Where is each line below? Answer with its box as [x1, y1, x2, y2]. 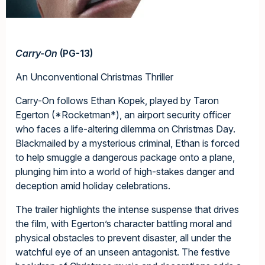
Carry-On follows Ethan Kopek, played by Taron [15, 95, 219, 107]
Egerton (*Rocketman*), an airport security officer [15, 109, 231, 121]
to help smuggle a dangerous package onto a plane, [15, 151, 235, 164]
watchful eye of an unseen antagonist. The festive [15, 246, 230, 258]
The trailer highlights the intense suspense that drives [15, 203, 239, 216]
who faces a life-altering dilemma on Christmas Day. [15, 123, 235, 135]
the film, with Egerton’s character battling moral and [15, 218, 232, 230]
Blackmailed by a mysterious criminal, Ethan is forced [15, 137, 240, 150]
